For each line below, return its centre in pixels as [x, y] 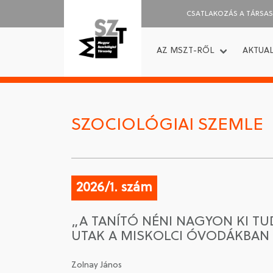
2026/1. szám [114, 188]
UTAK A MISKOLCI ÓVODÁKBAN [170, 237]
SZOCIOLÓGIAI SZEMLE [167, 126]
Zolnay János [97, 265]
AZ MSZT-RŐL [185, 51]
